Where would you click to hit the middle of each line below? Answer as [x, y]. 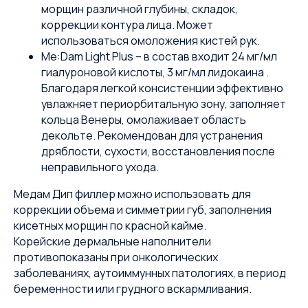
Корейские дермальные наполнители [112, 241]
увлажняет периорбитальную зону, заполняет [164, 104]
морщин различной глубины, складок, [140, 9]
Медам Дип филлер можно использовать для [132, 194]
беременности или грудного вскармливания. [133, 289]
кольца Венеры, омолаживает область [144, 120]
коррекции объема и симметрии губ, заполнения [143, 210]
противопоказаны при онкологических [116, 257]
